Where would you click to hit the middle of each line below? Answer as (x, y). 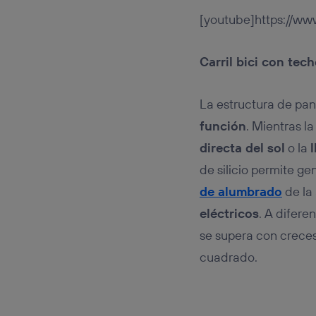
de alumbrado (241, 191)
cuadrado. (228, 257)
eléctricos (229, 213)
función (223, 126)
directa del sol (242, 147)
